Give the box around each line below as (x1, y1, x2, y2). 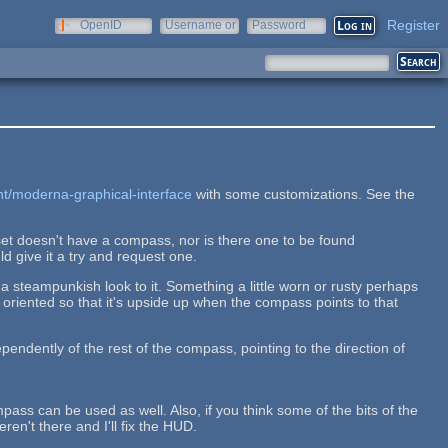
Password (252, 18, 306, 32)
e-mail (165, 32, 199, 46)
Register (387, 17, 440, 33)
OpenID (80, 18, 122, 32)
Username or (165, 18, 236, 32)
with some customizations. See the (192, 185, 416, 202)
